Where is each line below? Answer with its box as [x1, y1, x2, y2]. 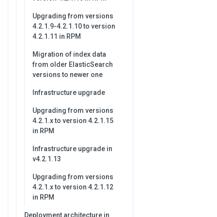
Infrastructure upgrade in [32, 145, 112, 153]
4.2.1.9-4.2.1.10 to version [32, 22, 115, 30]
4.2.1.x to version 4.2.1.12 [32, 183, 113, 191]
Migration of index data [32, 50, 106, 58]
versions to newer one [32, 71, 103, 78]
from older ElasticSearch [32, 61, 113, 68]
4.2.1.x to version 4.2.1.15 [32, 117, 113, 124]
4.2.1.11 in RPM [32, 32, 81, 40]
